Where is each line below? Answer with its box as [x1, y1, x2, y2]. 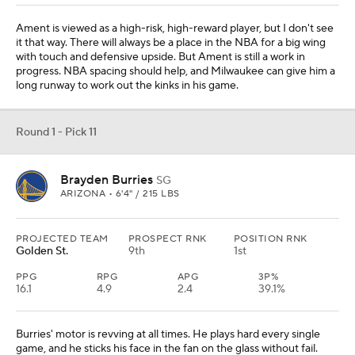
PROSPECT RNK [128, 233, 207, 246]
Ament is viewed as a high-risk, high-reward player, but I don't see [16, 21, 334, 36]
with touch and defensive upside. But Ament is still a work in [16, 50, 305, 65]
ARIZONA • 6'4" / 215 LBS [60, 188, 180, 200]
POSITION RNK [234, 233, 307, 246]
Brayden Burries [60, 172, 153, 189]
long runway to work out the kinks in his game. [16, 78, 239, 94]
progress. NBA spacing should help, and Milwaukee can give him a [16, 64, 335, 79]
